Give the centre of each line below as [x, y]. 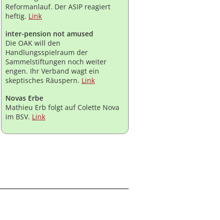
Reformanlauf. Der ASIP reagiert [58, 7]
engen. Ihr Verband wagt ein [52, 71]
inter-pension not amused [49, 34]
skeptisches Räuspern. [43, 81]
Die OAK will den [33, 43]
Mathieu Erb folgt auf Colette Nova [62, 108]
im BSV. [19, 117]
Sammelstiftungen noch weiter [56, 62]
